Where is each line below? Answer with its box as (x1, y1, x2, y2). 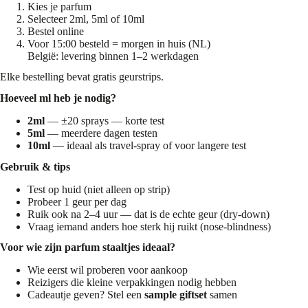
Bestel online (27, 25, 84, 37)
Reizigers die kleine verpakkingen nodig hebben (27, 276, 236, 289)
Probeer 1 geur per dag (27, 195, 126, 208)
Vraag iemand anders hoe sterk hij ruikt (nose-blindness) (27, 220, 271, 232)
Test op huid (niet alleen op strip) (27, 183, 170, 195)
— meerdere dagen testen (45, 126, 157, 139)
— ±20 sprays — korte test (45, 114, 164, 126)
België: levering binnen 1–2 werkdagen (27, 49, 199, 62)
